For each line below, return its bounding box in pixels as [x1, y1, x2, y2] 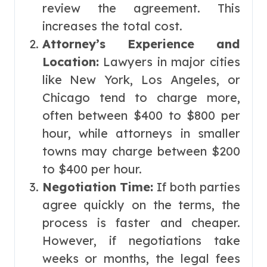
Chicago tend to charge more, [42, 90, 240, 105]
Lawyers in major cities [103, 54, 241, 70]
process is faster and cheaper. [42, 215, 240, 231]
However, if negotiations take [42, 233, 240, 249]
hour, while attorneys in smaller [42, 126, 240, 141]
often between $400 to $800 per [42, 108, 240, 123]
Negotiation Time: [42, 179, 157, 195]
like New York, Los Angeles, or [42, 72, 240, 88]
